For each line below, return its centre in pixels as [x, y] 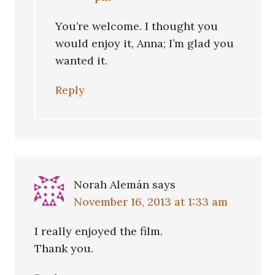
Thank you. [64, 248]
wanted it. [82, 60]
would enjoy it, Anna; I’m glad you [145, 43]
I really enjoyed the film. [99, 231]
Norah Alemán [112, 184]
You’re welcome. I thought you [137, 26]
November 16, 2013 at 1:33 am [151, 201]
